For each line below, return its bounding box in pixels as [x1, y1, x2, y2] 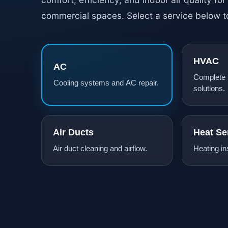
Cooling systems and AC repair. [53, 78, 159, 87]
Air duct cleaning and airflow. [52, 144, 147, 153]
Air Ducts [52, 127, 94, 137]
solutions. [193, 84, 225, 93]
